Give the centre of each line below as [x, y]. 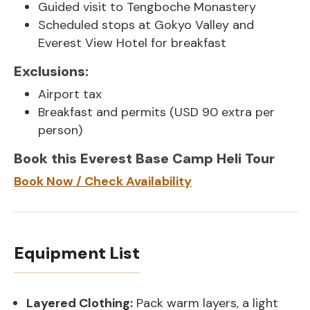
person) [60, 130]
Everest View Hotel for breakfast [132, 43]
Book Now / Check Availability [103, 182]
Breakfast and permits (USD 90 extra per [156, 112]
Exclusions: [51, 72]
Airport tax [70, 94]
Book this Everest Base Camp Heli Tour [144, 159]
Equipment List [77, 253]
